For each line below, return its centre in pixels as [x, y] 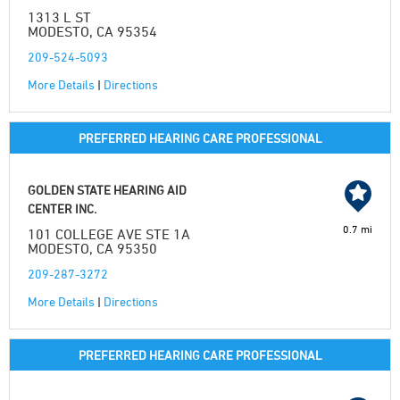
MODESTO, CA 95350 [92, 248]
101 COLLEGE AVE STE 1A [109, 234]
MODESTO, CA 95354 [92, 31]
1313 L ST [59, 17]
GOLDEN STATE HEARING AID [107, 190]
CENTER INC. [62, 208]
